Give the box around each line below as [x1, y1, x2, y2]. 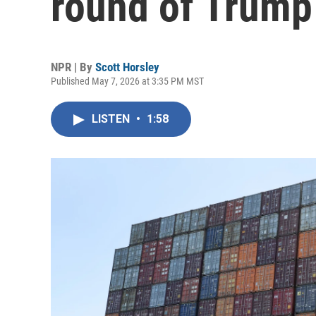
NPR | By [51, 60, 95, 74]
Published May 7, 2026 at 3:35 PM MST [51, 75, 204, 87]
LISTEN [92, 112, 133, 126]
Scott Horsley [95, 60, 159, 74]
